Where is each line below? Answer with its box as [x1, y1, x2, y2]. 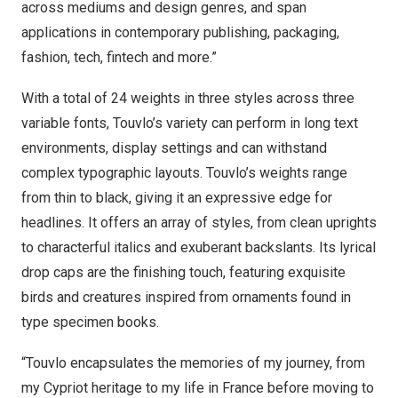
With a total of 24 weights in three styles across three [21, 90, 354, 107]
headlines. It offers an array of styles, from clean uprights [21, 214, 377, 231]
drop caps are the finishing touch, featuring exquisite [21, 264, 346, 281]
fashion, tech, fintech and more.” [21, 49, 217, 66]
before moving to [264, 379, 374, 396]
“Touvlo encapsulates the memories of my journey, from [21, 354, 365, 371]
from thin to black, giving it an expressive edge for [21, 189, 332, 206]
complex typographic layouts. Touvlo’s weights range [21, 164, 347, 181]
